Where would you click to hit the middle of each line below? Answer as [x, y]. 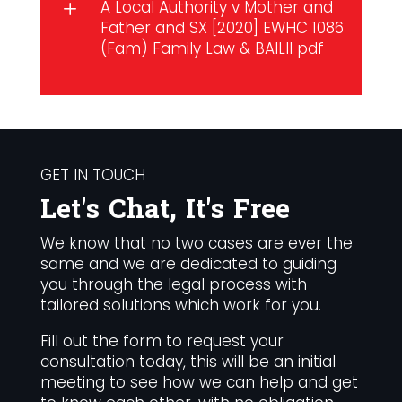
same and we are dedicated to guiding [188, 264]
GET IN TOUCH [92, 175]
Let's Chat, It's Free [165, 210]
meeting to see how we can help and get [199, 383]
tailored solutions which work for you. [180, 306]
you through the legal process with [173, 285]
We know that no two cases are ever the [196, 244]
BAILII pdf [289, 49]
